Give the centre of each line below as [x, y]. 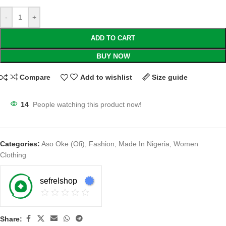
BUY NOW [113, 56]
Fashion [102, 144]
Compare [35, 77]
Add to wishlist [106, 77]
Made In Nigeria [144, 144]
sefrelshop [59, 181]
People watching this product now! [87, 104]
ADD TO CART [113, 38]
